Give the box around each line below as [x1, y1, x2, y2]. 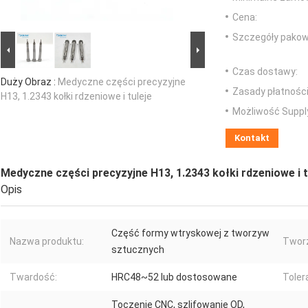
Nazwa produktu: [10, 236, 84, 247]
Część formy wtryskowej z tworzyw [111, 228, 269, 239]
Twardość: [10, 272, 57, 283]
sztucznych [111, 244, 164, 256]
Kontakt [234, 133, 269, 144]
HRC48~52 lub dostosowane [111, 272, 237, 283]
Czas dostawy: [232, 66, 298, 78]
